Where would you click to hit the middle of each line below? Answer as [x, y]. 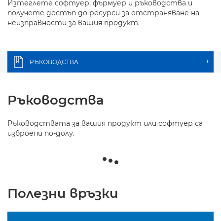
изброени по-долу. [41, 133]
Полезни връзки [63, 193]
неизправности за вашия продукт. [74, 23]
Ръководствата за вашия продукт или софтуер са [105, 123]
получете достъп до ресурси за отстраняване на [103, 13]
